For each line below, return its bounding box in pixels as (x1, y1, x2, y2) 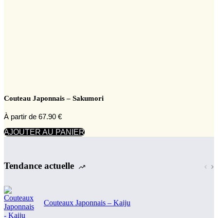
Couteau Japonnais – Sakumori (4, 94, 104, 103)
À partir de (4, 112, 38, 121)
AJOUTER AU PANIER (4, 128, 85, 137)
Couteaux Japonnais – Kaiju (44, 198, 130, 207)
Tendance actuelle (4, 160, 74, 171)
